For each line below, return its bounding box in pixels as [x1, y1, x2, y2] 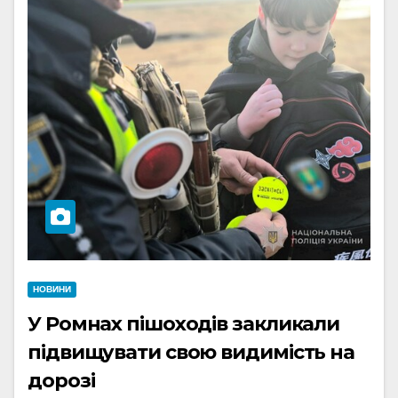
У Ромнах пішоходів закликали [28, 312, 340, 336]
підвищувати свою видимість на [28, 340, 355, 364]
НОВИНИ [33, 284, 71, 294]
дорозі [28, 369, 95, 393]
